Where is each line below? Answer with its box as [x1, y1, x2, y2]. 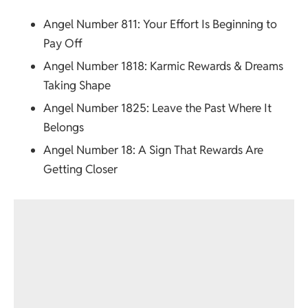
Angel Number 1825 [43, 100, 146, 116]
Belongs [43, 120, 84, 135]
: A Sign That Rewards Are [132, 142, 263, 158]
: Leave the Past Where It [146, 100, 272, 116]
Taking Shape [43, 78, 111, 93]
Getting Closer [43, 162, 118, 177]
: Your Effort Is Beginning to [137, 16, 277, 32]
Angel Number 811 [43, 16, 137, 32]
